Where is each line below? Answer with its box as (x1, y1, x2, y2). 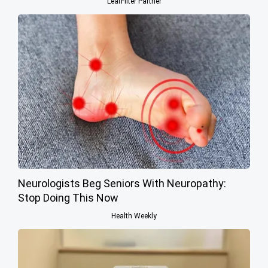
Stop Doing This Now (18, 191, 118, 204)
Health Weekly (111, 211, 157, 220)
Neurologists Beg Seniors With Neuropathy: (18, 176, 226, 190)
